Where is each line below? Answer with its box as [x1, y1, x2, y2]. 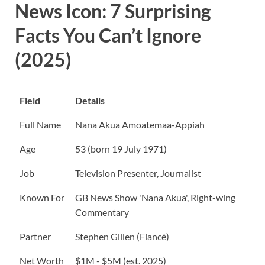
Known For [20, 192, 64, 203]
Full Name [20, 119, 61, 131]
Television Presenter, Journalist [75, 167, 201, 179]
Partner [20, 231, 51, 243]
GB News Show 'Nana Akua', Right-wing [75, 192, 235, 203]
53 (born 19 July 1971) [75, 143, 167, 155]
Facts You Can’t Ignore [15, 23, 201, 47]
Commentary [75, 206, 129, 218]
